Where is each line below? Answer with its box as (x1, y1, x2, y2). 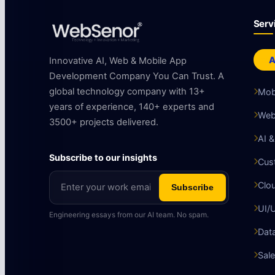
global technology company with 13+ (49, 85, 205, 97)
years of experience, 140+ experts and (49, 101, 214, 112)
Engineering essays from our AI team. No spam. (49, 211, 209, 220)
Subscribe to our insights (49, 152, 157, 163)
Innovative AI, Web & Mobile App (49, 55, 187, 66)
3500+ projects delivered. (49, 116, 158, 128)
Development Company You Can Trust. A (49, 70, 224, 82)
